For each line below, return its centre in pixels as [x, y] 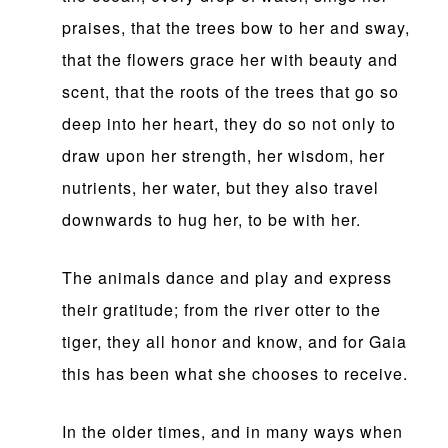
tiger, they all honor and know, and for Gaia [235, 342]
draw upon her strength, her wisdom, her [224, 156]
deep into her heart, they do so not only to [229, 124]
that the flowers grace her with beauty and [230, 60]
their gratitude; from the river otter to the [222, 310]
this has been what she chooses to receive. [235, 374]
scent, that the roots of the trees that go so [231, 92]
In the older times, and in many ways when [233, 432]
